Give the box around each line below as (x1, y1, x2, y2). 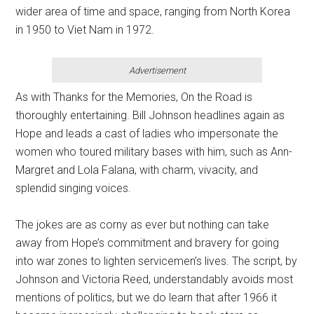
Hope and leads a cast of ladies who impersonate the (15, 127, 279, 140)
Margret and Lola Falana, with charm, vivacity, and (15, 163, 259, 177)
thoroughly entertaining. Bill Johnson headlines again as (15, 109, 285, 122)
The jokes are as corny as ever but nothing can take (15, 218, 270, 231)
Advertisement (128, 65, 186, 76)
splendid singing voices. (15, 182, 132, 195)
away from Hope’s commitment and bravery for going (15, 236, 280, 250)
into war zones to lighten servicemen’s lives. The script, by (15, 254, 298, 268)
